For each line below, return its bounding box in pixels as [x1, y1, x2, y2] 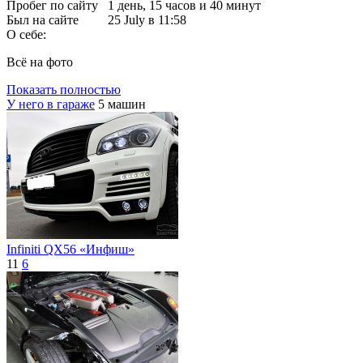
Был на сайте [6, 13, 79, 28]
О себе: [6, 28, 46, 42]
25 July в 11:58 [108, 13, 186, 28]
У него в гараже [6, 97, 95, 112]
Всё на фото [6, 55, 73, 70]
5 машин [98, 97, 146, 112]
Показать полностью [6, 83, 121, 97]
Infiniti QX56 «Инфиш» [6, 242, 135, 257]
